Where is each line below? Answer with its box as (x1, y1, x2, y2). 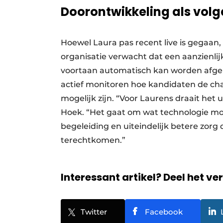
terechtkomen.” (61, 135, 125, 145)
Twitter (81, 207, 107, 217)
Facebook (145, 207, 183, 217)
